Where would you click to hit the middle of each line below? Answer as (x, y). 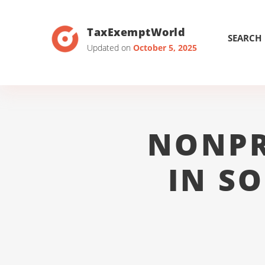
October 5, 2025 (165, 47)
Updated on (110, 47)
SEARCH (245, 38)
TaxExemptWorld (136, 32)
